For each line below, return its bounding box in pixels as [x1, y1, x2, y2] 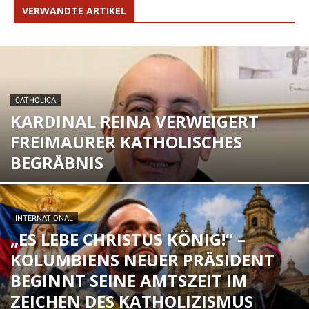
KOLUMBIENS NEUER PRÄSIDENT [10, 248, 275, 271]
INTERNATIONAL [15, 214, 73, 223]
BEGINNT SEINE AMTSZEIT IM [10, 269, 248, 292]
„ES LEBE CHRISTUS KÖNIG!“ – [10, 228, 246, 250]
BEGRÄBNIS [10, 151, 103, 174]
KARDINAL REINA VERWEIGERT [10, 110, 259, 132]
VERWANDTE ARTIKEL [22, 4, 126, 17]
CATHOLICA [15, 96, 56, 105]
